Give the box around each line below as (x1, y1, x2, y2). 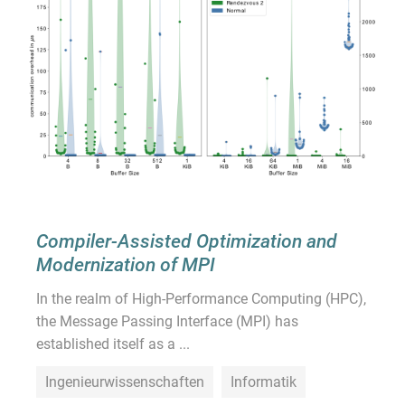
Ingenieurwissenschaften (45, 372, 204, 391)
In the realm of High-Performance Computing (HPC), (36, 290, 366, 308)
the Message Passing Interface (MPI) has (36, 313, 298, 331)
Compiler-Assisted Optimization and (36, 230, 337, 253)
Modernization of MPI (36, 253, 215, 277)
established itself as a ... (36, 335, 190, 353)
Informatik (231, 372, 297, 391)
